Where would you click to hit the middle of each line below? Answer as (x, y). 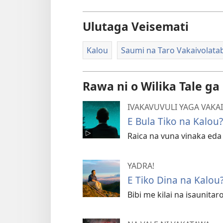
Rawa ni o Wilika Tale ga (151, 86)
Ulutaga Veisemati (136, 26)
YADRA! (141, 166)
